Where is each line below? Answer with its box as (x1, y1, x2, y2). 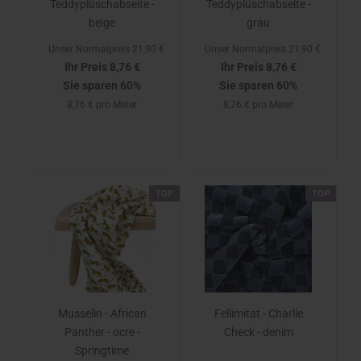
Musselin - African (57, 307, 147, 320)
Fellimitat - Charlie (214, 307, 303, 320)
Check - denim (223, 326, 293, 338)
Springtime (75, 344, 129, 357)
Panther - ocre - (64, 326, 140, 338)
